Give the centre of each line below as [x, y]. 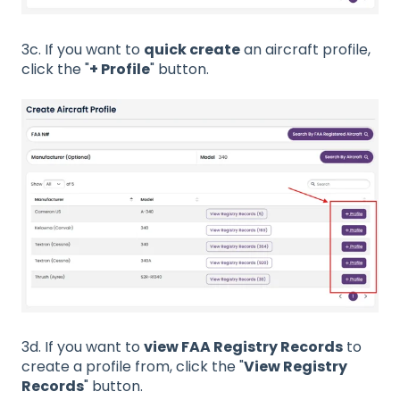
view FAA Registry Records [243, 347]
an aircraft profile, [305, 49]
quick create [192, 49]
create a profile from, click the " [133, 367]
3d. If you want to [83, 347]
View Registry [296, 367]
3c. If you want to [83, 49]
